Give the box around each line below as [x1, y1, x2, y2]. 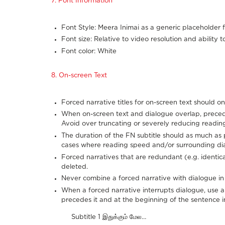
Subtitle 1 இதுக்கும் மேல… [71, 213, 146, 220]
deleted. [61, 163, 88, 170]
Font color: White [61, 48, 117, 55]
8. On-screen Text [51, 72, 107, 79]
